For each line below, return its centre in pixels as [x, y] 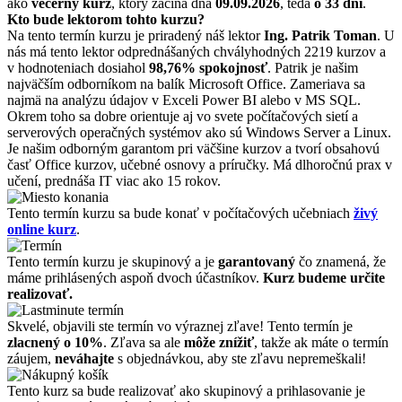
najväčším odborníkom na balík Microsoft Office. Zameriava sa [186, 83]
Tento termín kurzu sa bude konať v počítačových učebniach [180, 213]
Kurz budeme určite [324, 277]
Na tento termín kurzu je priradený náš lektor [135, 35]
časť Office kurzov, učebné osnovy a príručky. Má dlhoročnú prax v [200, 164]
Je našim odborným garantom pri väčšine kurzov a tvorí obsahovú [193, 148]
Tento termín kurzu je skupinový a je [113, 261]
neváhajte [84, 358]
